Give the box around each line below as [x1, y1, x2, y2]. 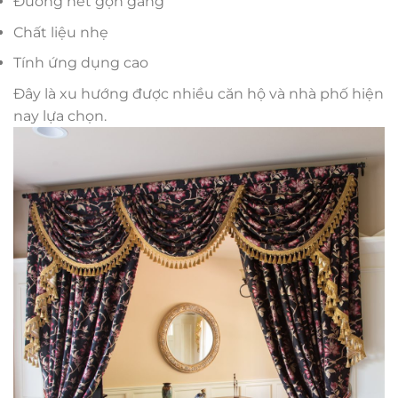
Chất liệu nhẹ [13, 23, 108, 41]
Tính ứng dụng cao [13, 54, 148, 72]
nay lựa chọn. [13, 107, 107, 124]
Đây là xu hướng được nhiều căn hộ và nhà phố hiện [13, 84, 384, 102]
